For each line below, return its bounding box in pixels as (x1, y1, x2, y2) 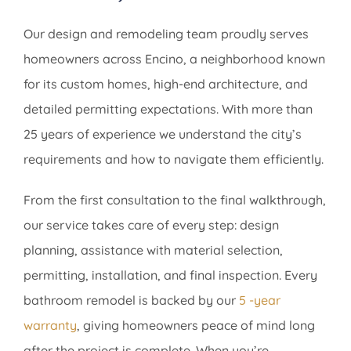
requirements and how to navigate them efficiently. (23, 151, 324, 168)
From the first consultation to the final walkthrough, (23, 192, 326, 208)
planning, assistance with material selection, (23, 242, 283, 259)
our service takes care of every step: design (23, 217, 279, 233)
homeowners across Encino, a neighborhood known (23, 51, 325, 67)
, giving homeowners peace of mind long (76, 317, 315, 334)
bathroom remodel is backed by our (23, 292, 239, 309)
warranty (23, 317, 77, 334)
